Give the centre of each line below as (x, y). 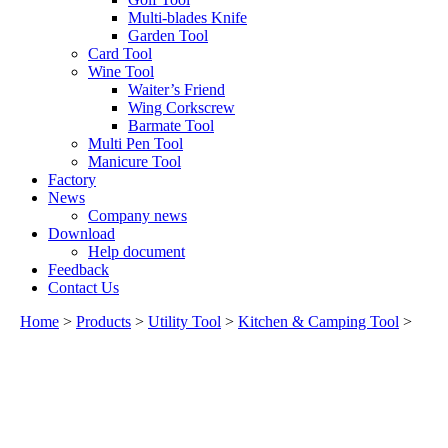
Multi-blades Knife (187, 17)
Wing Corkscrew (181, 107)
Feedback (78, 269)
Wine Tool (121, 71)
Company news (137, 215)
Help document (136, 251)
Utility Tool (184, 321)
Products (103, 321)
